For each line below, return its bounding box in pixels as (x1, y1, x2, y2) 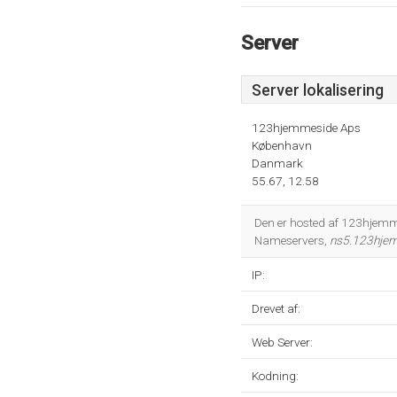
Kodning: (252, 369, 299, 383)
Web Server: (252, 335, 313, 349)
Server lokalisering (252, 82, 384, 99)
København (252, 138, 312, 152)
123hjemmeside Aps (252, 121, 361, 135)
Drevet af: (252, 301, 300, 315)
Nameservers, (254, 233, 330, 247)
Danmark (252, 156, 303, 170)
